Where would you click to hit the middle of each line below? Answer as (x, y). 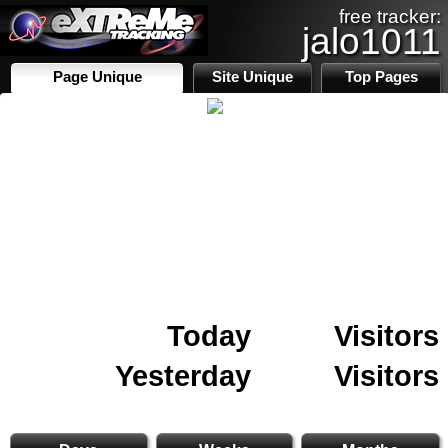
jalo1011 (371, 41)
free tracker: (390, 16)
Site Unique (253, 77)
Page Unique (97, 77)
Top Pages (381, 77)
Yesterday (183, 375)
